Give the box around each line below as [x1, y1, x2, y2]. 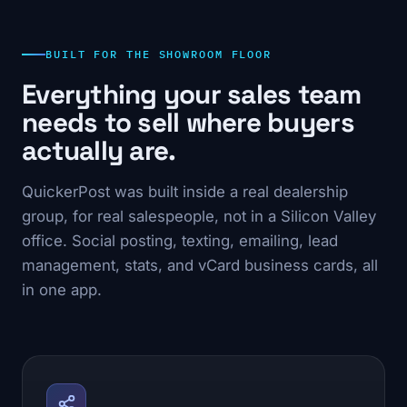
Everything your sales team [22, 77, 361, 113]
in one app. [22, 281, 102, 300]
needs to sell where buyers [22, 105, 354, 141]
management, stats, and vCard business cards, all [22, 256, 378, 275]
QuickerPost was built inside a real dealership [22, 183, 348, 202]
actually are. [22, 134, 176, 169]
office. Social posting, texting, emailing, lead [22, 232, 338, 251]
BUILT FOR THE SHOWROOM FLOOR [45, 47, 273, 62]
